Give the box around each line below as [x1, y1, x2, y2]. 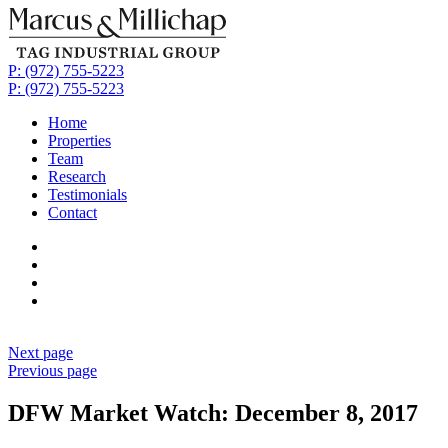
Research [48, 168, 106, 185]
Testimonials [48, 186, 127, 203]
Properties [48, 132, 111, 149]
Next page [8, 344, 73, 361]
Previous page [8, 362, 97, 379]
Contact [48, 204, 97, 221]
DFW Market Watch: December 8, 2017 [8, 399, 418, 426]
